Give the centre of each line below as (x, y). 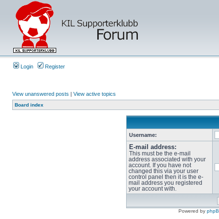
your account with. (152, 189)
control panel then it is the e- (166, 177)
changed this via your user (163, 171)
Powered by (193, 211)
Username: (143, 135)
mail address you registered (165, 183)
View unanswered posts (41, 94)
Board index (29, 105)
